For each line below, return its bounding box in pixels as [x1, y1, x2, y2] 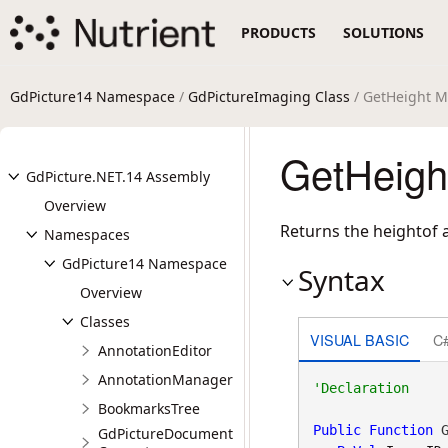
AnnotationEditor [98, 341, 212, 360]
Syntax [298, 261, 385, 299]
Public [312, 422, 361, 438]
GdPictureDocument [98, 424, 233, 443]
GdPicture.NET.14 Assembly [26, 167, 210, 186]
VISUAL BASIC [309, 328, 409, 350]
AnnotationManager [98, 370, 233, 389]
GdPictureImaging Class [188, 87, 350, 106]
